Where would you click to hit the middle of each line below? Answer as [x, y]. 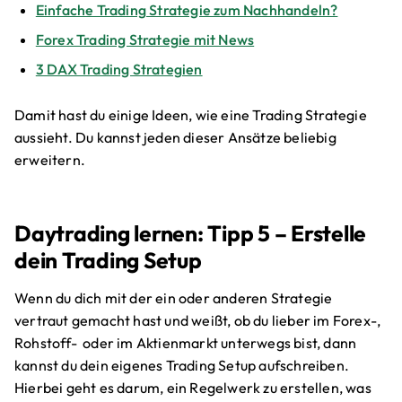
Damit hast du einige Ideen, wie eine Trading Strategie [191, 114]
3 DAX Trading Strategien [119, 70]
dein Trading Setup [108, 260]
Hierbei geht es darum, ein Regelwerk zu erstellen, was [193, 387]
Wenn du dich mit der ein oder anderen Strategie [174, 297]
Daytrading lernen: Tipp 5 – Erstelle [191, 233]
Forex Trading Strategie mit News [145, 40]
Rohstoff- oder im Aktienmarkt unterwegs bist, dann [186, 342]
